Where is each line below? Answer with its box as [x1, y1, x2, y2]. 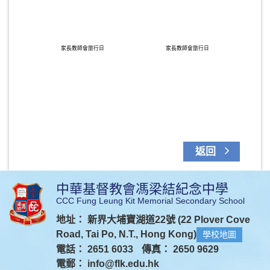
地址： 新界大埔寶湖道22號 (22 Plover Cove [56, 215, 250, 225]
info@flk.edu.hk [87, 259, 159, 269]
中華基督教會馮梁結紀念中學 [56, 181, 228, 196]
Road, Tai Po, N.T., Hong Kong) [56, 229, 196, 239]
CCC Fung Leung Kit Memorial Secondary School [56, 196, 245, 206]
